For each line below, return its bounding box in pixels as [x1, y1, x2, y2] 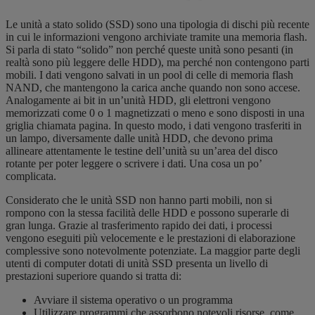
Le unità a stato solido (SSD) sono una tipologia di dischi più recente [6, 18, 309, 30]
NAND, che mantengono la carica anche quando [6, 81, 225, 94]
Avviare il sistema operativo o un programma [34, 293, 233, 306]
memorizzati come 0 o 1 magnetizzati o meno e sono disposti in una [6, 106, 304, 119]
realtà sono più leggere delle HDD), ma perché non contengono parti [6, 56, 309, 68]
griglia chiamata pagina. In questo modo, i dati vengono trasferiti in [6, 119, 302, 131]
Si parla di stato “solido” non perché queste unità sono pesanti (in [6, 43, 293, 56]
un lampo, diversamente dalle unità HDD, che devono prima [6, 131, 273, 144]
